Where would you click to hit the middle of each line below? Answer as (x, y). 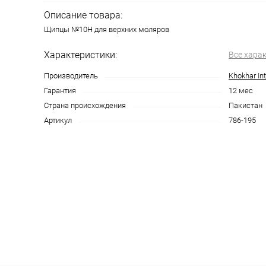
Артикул (58, 120)
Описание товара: (83, 15)
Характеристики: (80, 55)
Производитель (71, 76)
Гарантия (60, 91)
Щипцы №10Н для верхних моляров (107, 29)
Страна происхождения (85, 105)
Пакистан (246, 105)
